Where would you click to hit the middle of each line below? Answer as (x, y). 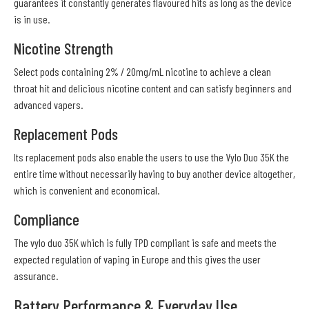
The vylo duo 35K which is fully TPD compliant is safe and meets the (145, 243)
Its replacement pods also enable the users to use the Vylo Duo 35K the (151, 157)
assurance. (36, 276)
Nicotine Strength (63, 49)
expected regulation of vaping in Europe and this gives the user (137, 259)
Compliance (47, 220)
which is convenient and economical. (87, 190)
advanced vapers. (48, 105)
